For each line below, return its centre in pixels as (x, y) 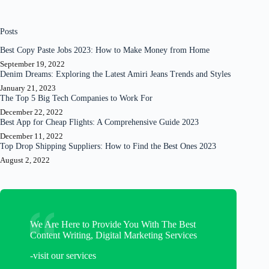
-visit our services (63, 256)
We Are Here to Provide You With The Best (113, 225)
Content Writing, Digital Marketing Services (113, 235)
